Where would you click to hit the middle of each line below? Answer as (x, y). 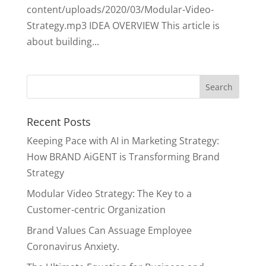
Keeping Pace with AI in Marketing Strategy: (123, 141)
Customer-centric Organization (96, 210)
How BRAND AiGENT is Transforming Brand (123, 157)
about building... (63, 42)
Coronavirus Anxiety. (73, 246)
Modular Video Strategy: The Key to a (109, 194)
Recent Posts (58, 122)
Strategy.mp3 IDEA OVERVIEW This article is (123, 26)
